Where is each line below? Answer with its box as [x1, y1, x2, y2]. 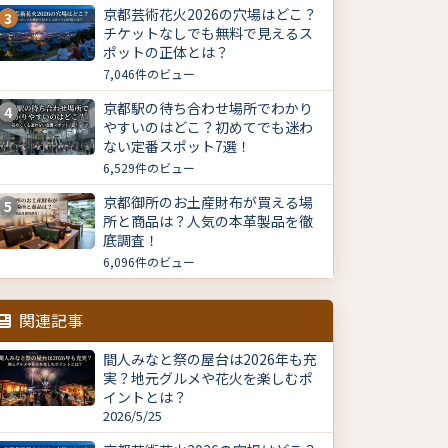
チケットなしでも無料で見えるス [103, 23, 313, 44]
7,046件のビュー [103, 65, 195, 83]
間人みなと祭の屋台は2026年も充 [103, 349, 317, 370]
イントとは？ [103, 387, 187, 408]
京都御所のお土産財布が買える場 [103, 192, 313, 213]
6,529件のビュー [103, 159, 195, 177]
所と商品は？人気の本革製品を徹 [103, 211, 313, 232]
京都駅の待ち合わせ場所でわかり [103, 98, 313, 119]
